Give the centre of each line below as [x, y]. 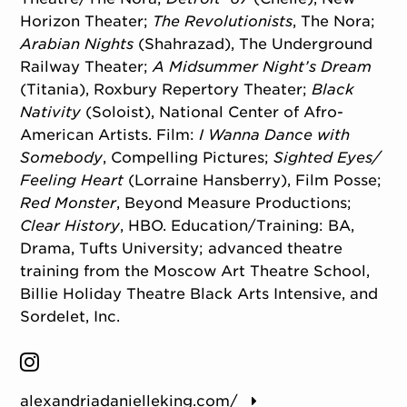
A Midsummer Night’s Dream [263, 67]
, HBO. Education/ [189, 226]
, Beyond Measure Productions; [234, 203]
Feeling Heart [72, 181]
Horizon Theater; [87, 22]
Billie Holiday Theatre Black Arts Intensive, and [199, 294]
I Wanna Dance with [275, 135]
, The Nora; [334, 22]
